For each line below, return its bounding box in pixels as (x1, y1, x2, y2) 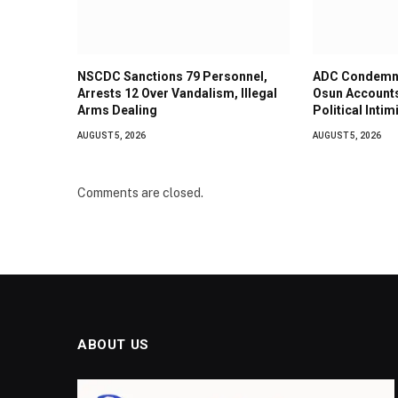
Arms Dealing (77, 103, 157, 118)
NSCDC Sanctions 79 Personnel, (77, 69, 267, 84)
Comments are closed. (77, 186, 203, 201)
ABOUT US (77, 337, 149, 354)
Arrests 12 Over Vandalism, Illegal (77, 86, 277, 101)
